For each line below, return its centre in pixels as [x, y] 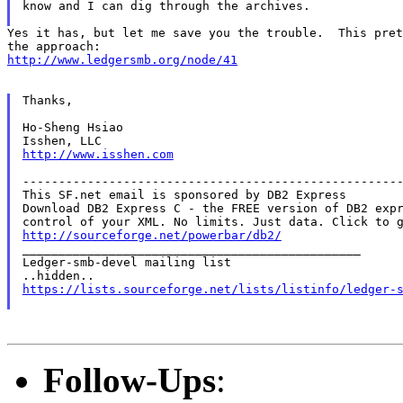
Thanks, [47, 100]
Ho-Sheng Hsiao [72, 127]
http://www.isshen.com [98, 154]
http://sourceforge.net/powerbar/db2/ [152, 235]
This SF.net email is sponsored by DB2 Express [184, 194]
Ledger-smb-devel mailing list [126, 262]
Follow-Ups [130, 380]
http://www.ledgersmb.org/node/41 [122, 59]
